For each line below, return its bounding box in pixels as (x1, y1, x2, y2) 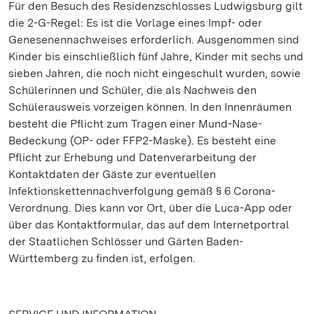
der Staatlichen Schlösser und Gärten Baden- (8, 235, 243, 248)
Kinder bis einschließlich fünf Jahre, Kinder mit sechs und (8, 50, 303, 63)
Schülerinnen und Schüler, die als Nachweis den (8, 83, 257, 97)
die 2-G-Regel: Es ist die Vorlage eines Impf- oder (8, 16, 262, 29)
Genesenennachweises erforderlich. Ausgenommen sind (8, 33, 299, 46)
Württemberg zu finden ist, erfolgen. (8, 252, 196, 265)
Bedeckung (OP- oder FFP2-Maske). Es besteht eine (8, 134, 276, 147)
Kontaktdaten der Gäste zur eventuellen (8, 168, 216, 181)
